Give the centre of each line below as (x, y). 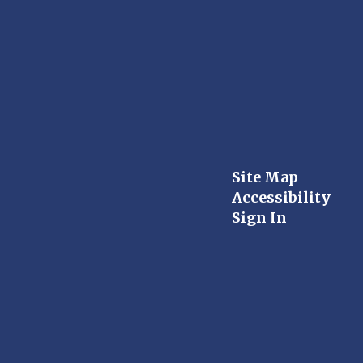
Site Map (265, 177)
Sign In (259, 218)
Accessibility (281, 197)
